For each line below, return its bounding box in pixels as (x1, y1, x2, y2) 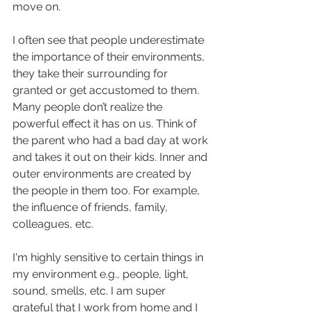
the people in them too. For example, (13, 184, 203, 198)
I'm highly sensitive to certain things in (13, 251, 206, 265)
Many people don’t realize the (13, 100, 165, 114)
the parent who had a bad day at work (13, 134, 210, 148)
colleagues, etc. (13, 217, 96, 231)
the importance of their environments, (13, 50, 208, 64)
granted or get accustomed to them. (13, 84, 202, 97)
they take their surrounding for (13, 67, 171, 81)
